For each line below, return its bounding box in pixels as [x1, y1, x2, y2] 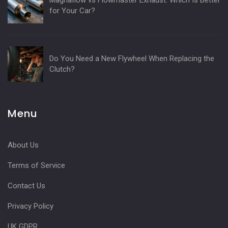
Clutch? [49, 65, 75, 74]
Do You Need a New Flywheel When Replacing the [49, 54, 214, 64]
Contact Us [8, 181, 45, 191]
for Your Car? [49, 6, 95, 16]
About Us [8, 140, 39, 150]
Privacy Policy [8, 202, 53, 211]
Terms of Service [8, 161, 65, 170]
